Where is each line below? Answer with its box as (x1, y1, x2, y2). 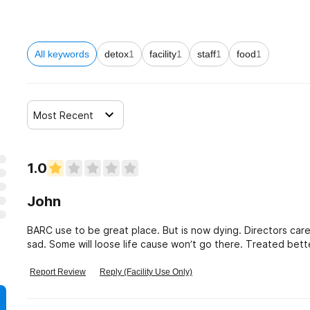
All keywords (35, 48, 89, 60)
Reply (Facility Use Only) (100, 267, 192, 277)
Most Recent (33, 109, 93, 121)
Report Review (30, 267, 86, 277)
